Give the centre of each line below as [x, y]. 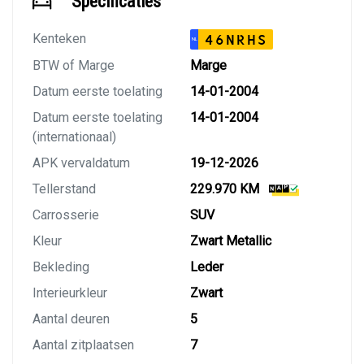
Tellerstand [64, 189]
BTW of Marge [74, 66]
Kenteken [59, 39]
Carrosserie [66, 215]
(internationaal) [74, 137]
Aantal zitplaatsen [83, 345]
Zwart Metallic [231, 241]
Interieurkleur [70, 293]
